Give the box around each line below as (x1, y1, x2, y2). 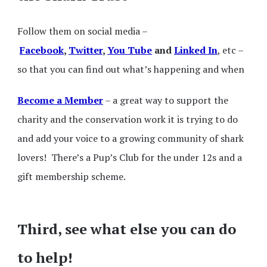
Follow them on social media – (17, 24, 148, 38)
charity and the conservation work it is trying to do (17, 112, 238, 126)
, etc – (218, 43, 243, 57)
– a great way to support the (103, 93, 228, 107)
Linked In (174, 43, 218, 57)
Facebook (20, 43, 64, 57)
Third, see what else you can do (17, 219, 236, 238)
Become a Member (17, 93, 103, 107)
